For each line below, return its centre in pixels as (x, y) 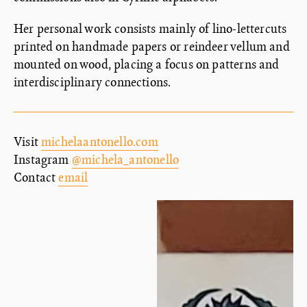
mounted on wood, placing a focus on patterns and (147, 64)
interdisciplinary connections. (93, 82)
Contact (36, 177)
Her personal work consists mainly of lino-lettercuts (150, 28)
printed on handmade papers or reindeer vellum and (152, 46)
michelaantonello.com (100, 142)
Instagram (43, 159)
